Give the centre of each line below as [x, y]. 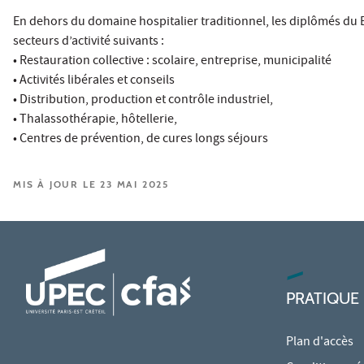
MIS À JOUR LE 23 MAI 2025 [91, 184]
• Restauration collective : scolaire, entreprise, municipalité [172, 61]
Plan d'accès [320, 343]
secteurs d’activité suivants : [89, 42]
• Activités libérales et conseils [94, 81]
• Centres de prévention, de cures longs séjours [141, 139]
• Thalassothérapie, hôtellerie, [95, 120]
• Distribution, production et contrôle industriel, [143, 100]
